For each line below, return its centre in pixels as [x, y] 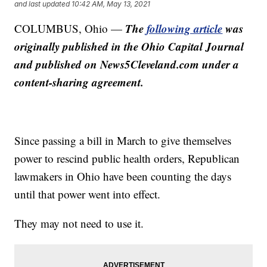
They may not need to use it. [79, 223]
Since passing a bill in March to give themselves [123, 141]
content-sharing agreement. [79, 82]
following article [185, 29]
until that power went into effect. [88, 194]
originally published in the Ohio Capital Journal [129, 46]
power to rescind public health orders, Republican [127, 159]
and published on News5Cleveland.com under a [127, 64]
